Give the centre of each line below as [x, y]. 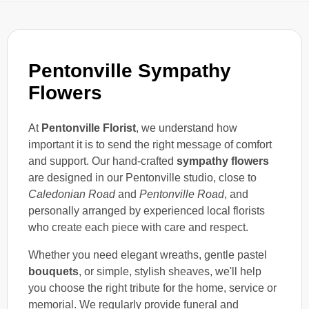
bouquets [53, 271]
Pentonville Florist [89, 128]
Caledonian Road [72, 194]
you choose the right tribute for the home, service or [152, 288]
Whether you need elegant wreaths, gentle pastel [148, 255]
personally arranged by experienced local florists [147, 210]
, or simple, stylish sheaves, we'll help [170, 271]
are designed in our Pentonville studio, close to [142, 177]
